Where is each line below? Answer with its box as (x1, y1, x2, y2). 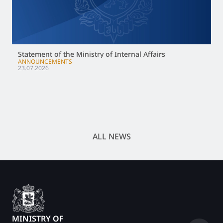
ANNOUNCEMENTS (18, 57, 72, 66)
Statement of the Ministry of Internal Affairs (18, 49, 165, 59)
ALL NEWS (92, 131, 131, 142)
